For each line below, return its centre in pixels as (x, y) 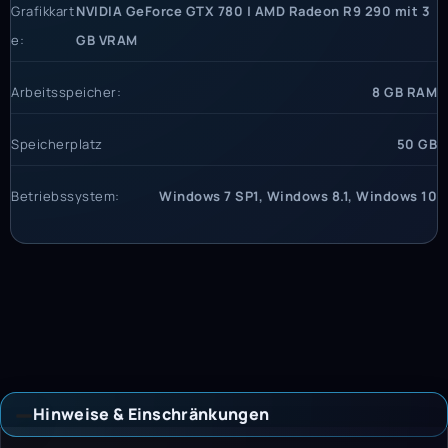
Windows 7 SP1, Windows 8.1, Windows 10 (298, 195)
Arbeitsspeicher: (66, 91)
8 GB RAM (404, 91)
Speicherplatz (57, 143)
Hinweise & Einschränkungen (151, 413)
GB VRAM (107, 39)
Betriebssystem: (65, 195)
